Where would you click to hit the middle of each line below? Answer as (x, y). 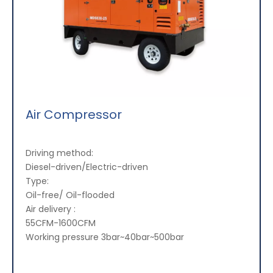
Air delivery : (51, 209)
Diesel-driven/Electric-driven (87, 167)
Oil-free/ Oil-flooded (70, 195)
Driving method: (61, 153)
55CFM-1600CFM (61, 223)
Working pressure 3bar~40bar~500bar (105, 237)
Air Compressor (74, 115)
